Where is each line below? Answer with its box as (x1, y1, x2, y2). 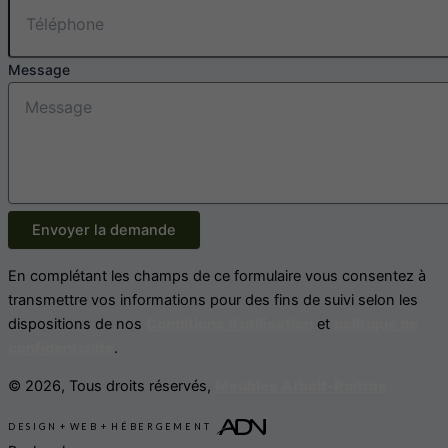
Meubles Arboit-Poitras (215, 377, 387, 396)
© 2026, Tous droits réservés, (8, 377, 215, 396)
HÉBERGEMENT (111, 421, 212, 432)
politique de (334, 314, 418, 333)
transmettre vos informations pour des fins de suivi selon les (8, 290, 418, 309)
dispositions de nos (8, 314, 146, 333)
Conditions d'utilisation (146, 314, 313, 333)
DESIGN (8, 421, 58, 432)
